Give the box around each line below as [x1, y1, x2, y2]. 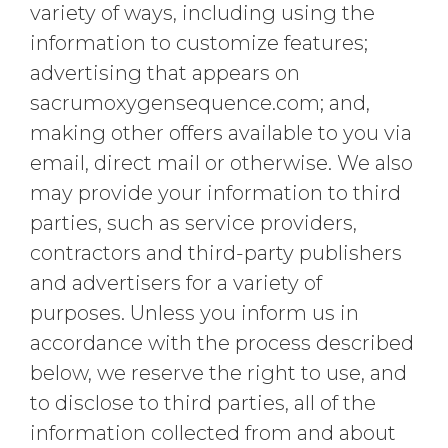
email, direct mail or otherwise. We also [30, 151, 413, 175]
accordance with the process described [30, 331, 414, 355]
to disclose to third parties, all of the [30, 391, 376, 415]
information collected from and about [30, 421, 396, 445]
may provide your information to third [30, 181, 401, 205]
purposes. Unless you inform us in [30, 301, 359, 325]
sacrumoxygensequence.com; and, [30, 91, 370, 115]
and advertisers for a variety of [30, 271, 322, 295]
